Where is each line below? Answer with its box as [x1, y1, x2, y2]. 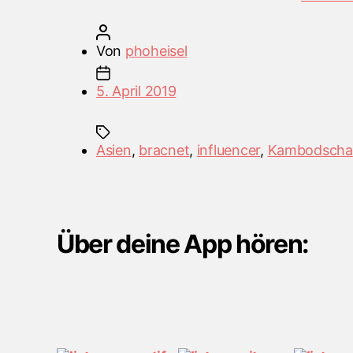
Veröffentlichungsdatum [95, 66, 253, 84]
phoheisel [124, 42, 188, 59]
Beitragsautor [95, 25, 184, 43]
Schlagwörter [95, 126, 184, 143]
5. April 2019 [96, 82, 176, 99]
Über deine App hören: [57, 228, 310, 259]
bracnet [139, 141, 190, 158]
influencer [196, 141, 261, 158]
